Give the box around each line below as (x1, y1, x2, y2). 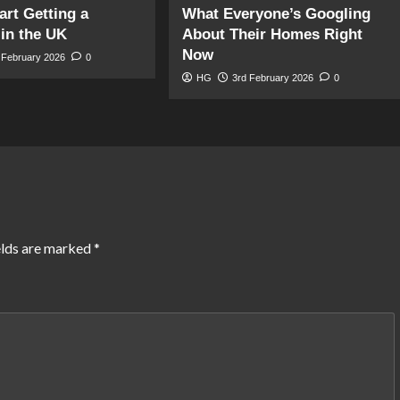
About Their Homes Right (181, 26, 362, 43)
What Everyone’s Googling (181, 5, 371, 22)
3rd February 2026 (231, 72, 313, 83)
